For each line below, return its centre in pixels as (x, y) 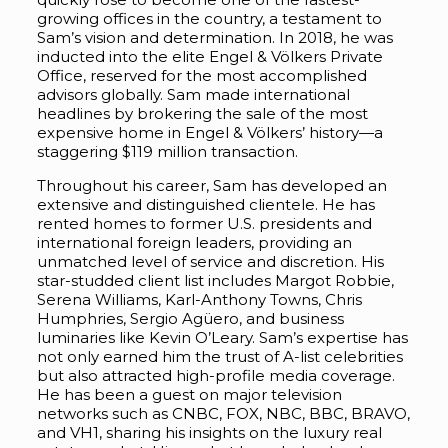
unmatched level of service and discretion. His (210, 262)
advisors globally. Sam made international (193, 95)
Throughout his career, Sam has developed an (211, 186)
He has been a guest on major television (189, 395)
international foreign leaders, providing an (194, 243)
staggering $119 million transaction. (167, 152)
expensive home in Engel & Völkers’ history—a (209, 133)
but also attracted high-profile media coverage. (215, 376)
